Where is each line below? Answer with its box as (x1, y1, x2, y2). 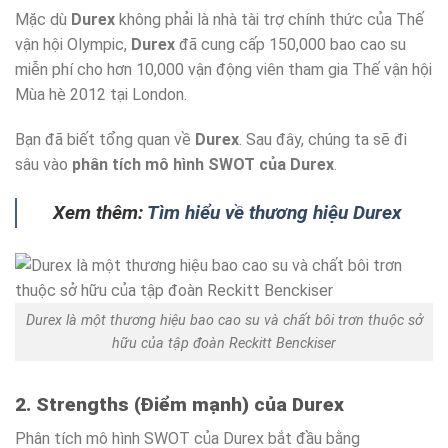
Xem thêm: (53, 201, 147, 225)
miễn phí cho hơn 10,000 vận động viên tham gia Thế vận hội (15, 59, 432, 79)
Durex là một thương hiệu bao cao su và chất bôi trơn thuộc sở (25, 311, 423, 329)
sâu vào (15, 155, 72, 175)
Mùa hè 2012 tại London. (15, 84, 187, 104)
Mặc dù (15, 9, 71, 29)
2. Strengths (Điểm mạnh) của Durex (15, 392, 344, 416)
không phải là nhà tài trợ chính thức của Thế (115, 9, 424, 29)
